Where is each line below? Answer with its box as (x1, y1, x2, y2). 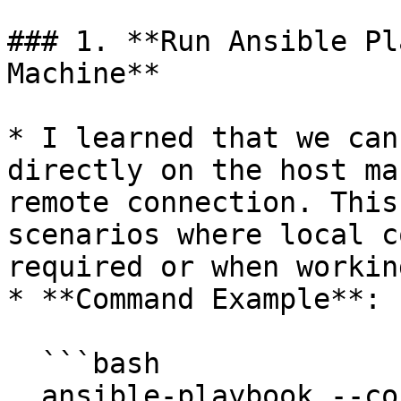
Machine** (7, 57, 160, 90)
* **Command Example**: (7, 283, 381, 315)
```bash (7, 347, 41, 380)
